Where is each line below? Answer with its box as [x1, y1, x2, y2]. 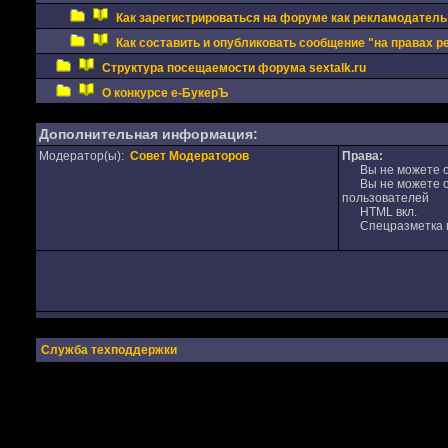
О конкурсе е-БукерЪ [101, 86, 228, 100]
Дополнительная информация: [38, 126, 258, 142]
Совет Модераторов [129, 149, 249, 163]
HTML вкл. [341, 205, 417, 219]
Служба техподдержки [40, 343, 177, 357]
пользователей [341, 191, 429, 205]
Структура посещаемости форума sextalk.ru [101, 61, 366, 75]
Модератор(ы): [38, 149, 130, 163]
